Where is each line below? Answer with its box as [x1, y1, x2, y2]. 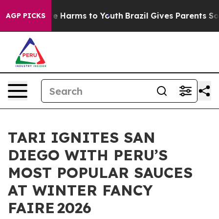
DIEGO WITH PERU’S [8, 146, 168, 164]
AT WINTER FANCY [8, 181, 153, 199]
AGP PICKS [6, 11, 45, 20]
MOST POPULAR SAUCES [8, 163, 193, 182]
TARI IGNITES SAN [8, 128, 155, 147]
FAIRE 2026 [8, 198, 91, 217]
